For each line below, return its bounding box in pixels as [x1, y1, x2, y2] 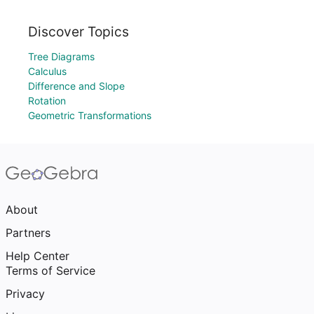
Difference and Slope [28, 80, 125, 92]
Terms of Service [6, 264, 95, 278]
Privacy [6, 287, 45, 301]
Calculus [28, 65, 67, 77]
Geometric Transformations [28, 109, 151, 121]
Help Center [6, 249, 69, 263]
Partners [6, 226, 50, 240]
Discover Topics [28, 23, 129, 40]
